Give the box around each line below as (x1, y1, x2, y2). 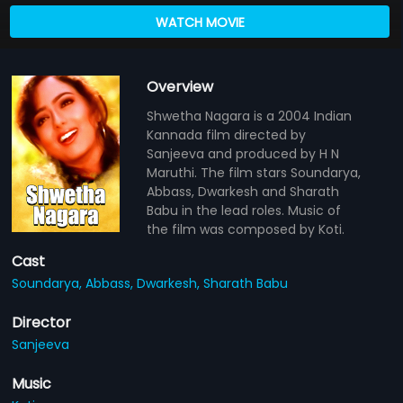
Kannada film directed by (147, 125, 307, 144)
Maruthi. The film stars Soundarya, (147, 163, 362, 182)
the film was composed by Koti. (147, 219, 345, 238)
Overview (147, 76, 214, 97)
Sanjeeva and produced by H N (147, 144, 340, 163)
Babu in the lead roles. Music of (147, 201, 342, 219)
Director (12, 311, 72, 333)
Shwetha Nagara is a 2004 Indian (147, 106, 353, 125)
